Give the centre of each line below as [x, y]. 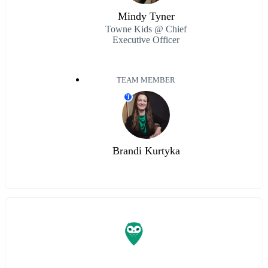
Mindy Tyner [146, 16]
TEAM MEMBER [146, 80]
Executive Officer [146, 40]
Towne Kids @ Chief [146, 29]
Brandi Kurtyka [146, 151]
